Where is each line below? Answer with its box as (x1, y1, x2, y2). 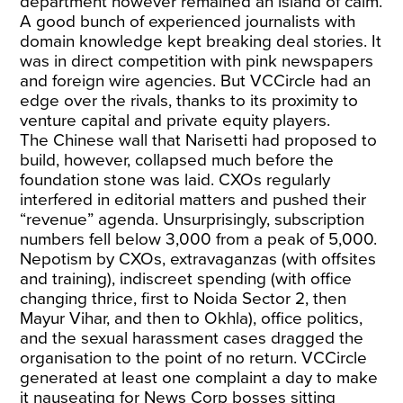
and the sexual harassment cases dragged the (20, 327, 364, 348)
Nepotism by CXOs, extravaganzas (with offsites (20, 248, 377, 269)
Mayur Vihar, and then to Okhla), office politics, (20, 308, 363, 328)
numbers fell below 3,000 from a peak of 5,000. (20, 228, 378, 249)
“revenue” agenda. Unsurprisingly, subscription (20, 209, 365, 229)
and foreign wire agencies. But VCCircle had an (20, 70, 372, 91)
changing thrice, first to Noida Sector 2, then (20, 288, 347, 309)
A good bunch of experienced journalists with (20, 11, 356, 31)
